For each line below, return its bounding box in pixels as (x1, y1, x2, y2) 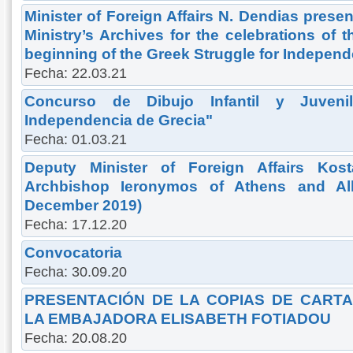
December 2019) (24, 196, 142, 214)
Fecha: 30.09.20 (24, 263, 127, 280)
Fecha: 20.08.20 (24, 329, 127, 346)
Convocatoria (24, 243, 122, 261)
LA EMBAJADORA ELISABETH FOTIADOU (24, 310, 331, 327)
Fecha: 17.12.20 (24, 216, 127, 232)
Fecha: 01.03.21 (24, 131, 127, 147)
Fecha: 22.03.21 (24, 65, 127, 81)
